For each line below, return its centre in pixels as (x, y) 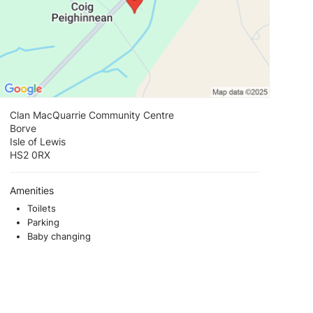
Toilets (42, 209)
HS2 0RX (30, 155)
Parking (44, 223)
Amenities (32, 191)
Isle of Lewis (38, 142)
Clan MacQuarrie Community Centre (92, 115)
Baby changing (59, 236)
